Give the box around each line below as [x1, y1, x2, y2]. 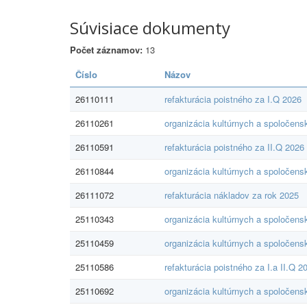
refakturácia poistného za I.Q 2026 [164, 93, 302, 106]
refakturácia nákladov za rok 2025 [164, 188, 299, 201]
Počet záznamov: [70, 43, 143, 56]
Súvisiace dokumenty [70, 16, 230, 39]
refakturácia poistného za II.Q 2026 [164, 140, 304, 153]
